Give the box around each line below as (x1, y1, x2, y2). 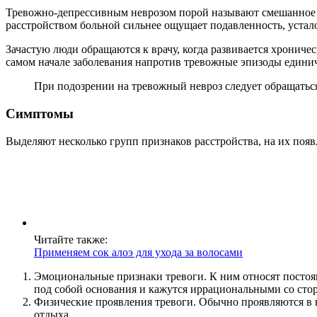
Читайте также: (34, 233, 108, 246)
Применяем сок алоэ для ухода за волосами (34, 246, 243, 258)
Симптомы (6, 105, 74, 121)
